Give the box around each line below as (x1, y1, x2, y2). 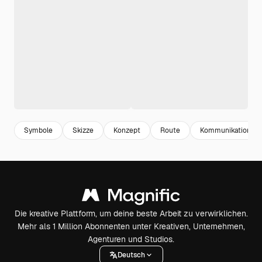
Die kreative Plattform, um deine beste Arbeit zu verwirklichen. (14, 208, 248, 219)
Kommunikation (200, 125, 251, 135)
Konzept (113, 125, 140, 135)
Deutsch (117, 250, 145, 260)
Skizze (73, 125, 94, 135)
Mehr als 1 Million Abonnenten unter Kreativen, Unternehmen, (17, 221, 245, 232)
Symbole (24, 125, 53, 135)
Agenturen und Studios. (88, 234, 174, 244)
